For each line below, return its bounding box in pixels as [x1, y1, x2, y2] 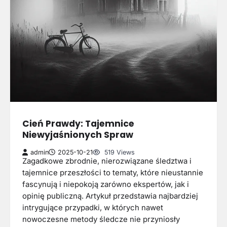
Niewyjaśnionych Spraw [22, 129, 133, 141]
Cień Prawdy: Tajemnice [22, 118, 134, 130]
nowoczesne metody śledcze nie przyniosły [22, 214, 180, 224]
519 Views [102, 148, 135, 156]
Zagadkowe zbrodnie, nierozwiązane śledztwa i [22, 156, 192, 166]
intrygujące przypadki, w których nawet [22, 203, 163, 212]
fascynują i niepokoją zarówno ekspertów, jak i [22, 179, 189, 189]
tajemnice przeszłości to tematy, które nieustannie [22, 168, 203, 177]
